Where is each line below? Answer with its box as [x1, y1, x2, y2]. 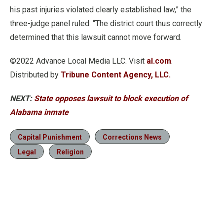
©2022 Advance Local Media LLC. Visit [10, 56, 147, 66]
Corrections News [103, 133, 162, 141]
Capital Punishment [18, 133, 82, 141]
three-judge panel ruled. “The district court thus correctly [10, 18, 202, 28]
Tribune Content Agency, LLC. [61, 70, 171, 79]
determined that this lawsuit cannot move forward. [10, 32, 182, 42]
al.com [147, 56, 171, 66]
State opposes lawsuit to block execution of [34, 93, 188, 103]
